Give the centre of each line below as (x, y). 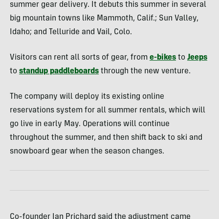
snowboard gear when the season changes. (87, 152)
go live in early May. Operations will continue (90, 124)
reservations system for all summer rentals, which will (108, 110)
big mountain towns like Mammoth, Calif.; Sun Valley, (104, 19)
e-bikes (163, 58)
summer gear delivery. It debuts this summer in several (108, 5)
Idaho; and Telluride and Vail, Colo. (71, 32)
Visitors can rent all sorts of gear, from (80, 58)
